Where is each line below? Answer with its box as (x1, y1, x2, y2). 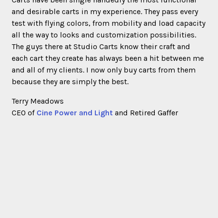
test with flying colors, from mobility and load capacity (12, 18, 205, 28)
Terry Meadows (12, 96, 64, 106)
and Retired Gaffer (113, 108, 178, 117)
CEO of (12, 108, 36, 117)
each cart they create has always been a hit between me (12, 53, 204, 63)
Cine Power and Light (36, 108, 113, 117)
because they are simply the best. (12, 76, 128, 86)
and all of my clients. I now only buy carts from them (12, 65, 196, 74)
